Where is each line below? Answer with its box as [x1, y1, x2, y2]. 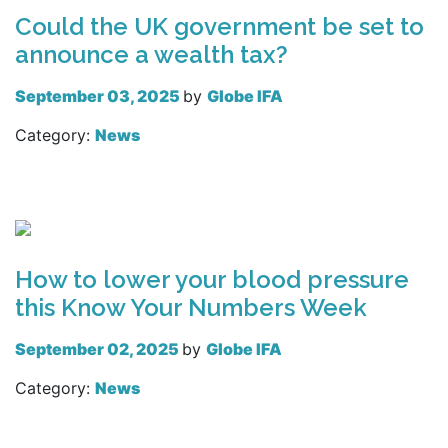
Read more [36, 189, 107, 207]
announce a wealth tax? [15, 39, 288, 69]
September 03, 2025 [15, 85, 183, 106]
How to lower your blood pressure [15, 264, 409, 294]
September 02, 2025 [15, 338, 182, 359]
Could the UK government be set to [15, 11, 424, 41]
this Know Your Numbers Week [15, 292, 367, 322]
